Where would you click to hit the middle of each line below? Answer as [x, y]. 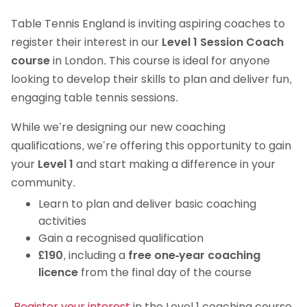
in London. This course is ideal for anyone [160, 61]
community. [43, 183]
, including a [96, 256]
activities [62, 221]
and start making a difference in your [174, 164]
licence [58, 273]
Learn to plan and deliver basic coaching [147, 204]
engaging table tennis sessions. [95, 98]
